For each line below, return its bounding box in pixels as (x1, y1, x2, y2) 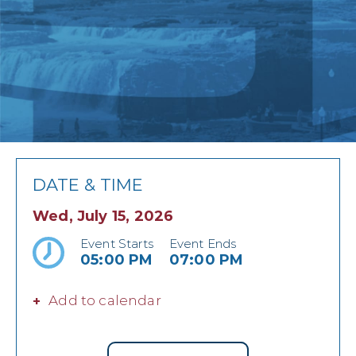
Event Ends (168, 235, 237, 251)
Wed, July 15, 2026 (33, 207, 174, 225)
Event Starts (80, 235, 153, 251)
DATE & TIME (33, 174, 143, 195)
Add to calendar (48, 292, 161, 309)
